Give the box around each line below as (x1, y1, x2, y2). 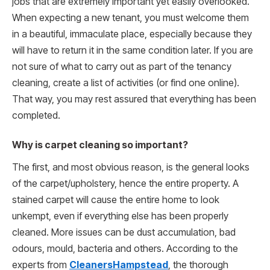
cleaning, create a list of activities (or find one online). (12, 77, 239, 89)
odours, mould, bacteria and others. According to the (12, 243, 238, 255)
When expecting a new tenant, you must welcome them (12, 11, 249, 24)
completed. (12, 109, 60, 121)
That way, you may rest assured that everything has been (12, 93, 256, 105)
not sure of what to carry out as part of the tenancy (12, 60, 231, 72)
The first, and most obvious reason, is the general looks (12, 162, 250, 174)
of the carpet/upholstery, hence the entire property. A (12, 178, 239, 190)
